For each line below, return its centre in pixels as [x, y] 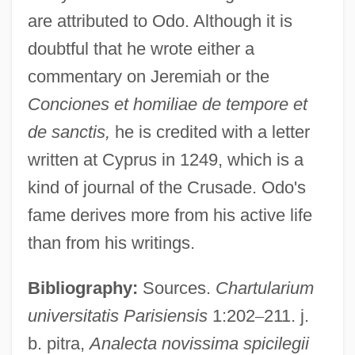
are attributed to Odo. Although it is [160, 21]
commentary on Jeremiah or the [148, 76]
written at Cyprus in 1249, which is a [165, 159]
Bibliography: [82, 288]
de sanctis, [69, 132]
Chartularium [264, 288]
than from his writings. [111, 242]
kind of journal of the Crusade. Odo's [166, 187]
